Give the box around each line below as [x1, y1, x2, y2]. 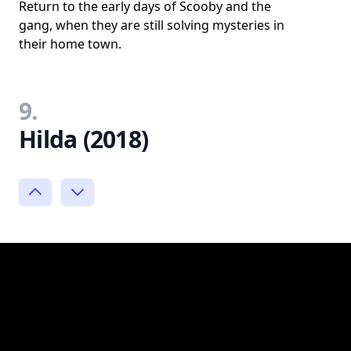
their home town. [19, 34, 121, 52]
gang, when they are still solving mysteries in [19, 16, 284, 34]
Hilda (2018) [19, 122, 148, 155]
